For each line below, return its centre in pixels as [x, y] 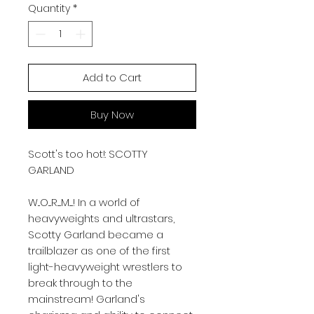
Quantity [49, 8]
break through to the [80, 283]
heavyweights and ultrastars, [101, 218]
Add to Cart [112, 77]
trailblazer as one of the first [99, 251]
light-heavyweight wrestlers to [105, 267]
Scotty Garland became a [96, 234]
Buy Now [112, 115]
